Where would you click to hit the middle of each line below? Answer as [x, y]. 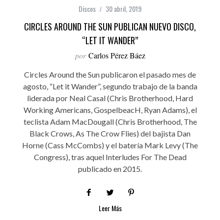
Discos [87, 9]
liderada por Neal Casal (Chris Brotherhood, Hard [110, 98]
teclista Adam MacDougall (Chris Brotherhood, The [110, 122]
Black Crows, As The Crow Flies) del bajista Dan [110, 134]
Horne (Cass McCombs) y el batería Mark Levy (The [110, 145]
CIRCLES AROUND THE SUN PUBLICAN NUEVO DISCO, [110, 27]
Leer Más [110, 208]
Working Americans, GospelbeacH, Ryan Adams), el [110, 110]
